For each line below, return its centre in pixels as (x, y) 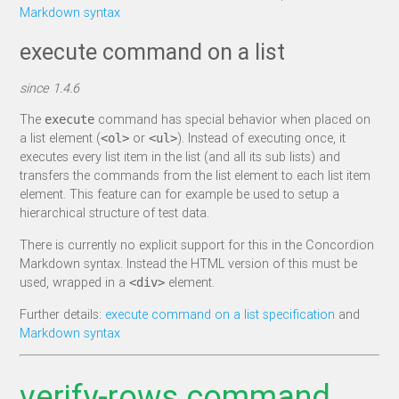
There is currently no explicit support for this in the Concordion (197, 244)
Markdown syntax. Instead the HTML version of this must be (189, 263)
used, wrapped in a (75, 282)
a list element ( (61, 138)
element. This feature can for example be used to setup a (180, 194)
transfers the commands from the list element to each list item (195, 175)
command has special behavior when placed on (233, 119)
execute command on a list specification (220, 313)
